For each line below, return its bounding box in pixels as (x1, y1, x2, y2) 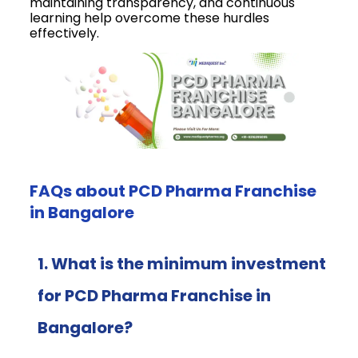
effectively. (30, 23, 100, 42)
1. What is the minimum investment (38, 252, 327, 275)
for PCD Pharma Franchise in (38, 284, 272, 307)
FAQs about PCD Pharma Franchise (30, 179, 317, 202)
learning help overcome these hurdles (30, 8, 270, 27)
